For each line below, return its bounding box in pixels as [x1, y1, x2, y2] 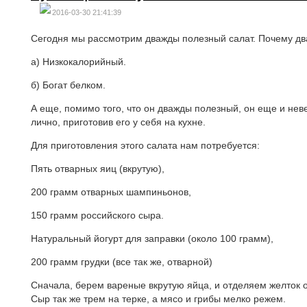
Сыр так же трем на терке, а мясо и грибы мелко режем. [31, 293, 286, 304]
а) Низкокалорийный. [31, 56, 126, 67]
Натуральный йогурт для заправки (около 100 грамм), [31, 233, 273, 244]
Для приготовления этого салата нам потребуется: [31, 140, 260, 151]
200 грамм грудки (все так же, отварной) [31, 256, 212, 267]
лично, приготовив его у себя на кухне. [31, 116, 206, 127]
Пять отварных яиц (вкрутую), [31, 163, 164, 174]
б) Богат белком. [31, 79, 106, 90]
